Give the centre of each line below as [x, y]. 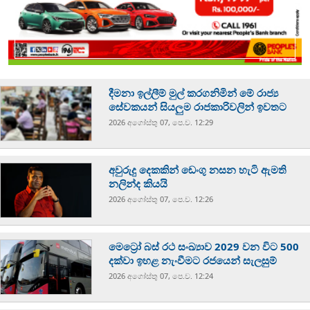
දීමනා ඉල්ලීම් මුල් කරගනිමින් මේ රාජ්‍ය [194, 93]
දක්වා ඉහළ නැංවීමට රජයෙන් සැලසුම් [193, 261]
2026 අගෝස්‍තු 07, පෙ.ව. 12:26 [161, 199]
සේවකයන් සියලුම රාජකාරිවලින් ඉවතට [198, 107]
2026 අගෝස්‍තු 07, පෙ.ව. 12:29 [161, 122]
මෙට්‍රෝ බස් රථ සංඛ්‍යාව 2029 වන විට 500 [204, 247]
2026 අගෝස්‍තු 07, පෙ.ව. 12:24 [161, 276]
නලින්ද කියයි [138, 184]
